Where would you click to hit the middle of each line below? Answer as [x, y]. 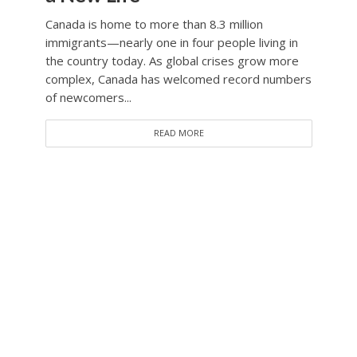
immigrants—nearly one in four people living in [171, 43]
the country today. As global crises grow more [172, 61]
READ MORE [178, 133]
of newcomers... [88, 98]
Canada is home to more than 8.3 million [154, 24]
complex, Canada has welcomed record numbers [178, 79]
